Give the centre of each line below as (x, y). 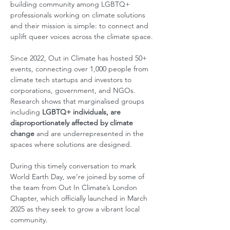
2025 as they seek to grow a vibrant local (76, 209)
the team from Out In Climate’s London (75, 187)
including (26, 112)
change (23, 133)
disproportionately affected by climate (73, 123)
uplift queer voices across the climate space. (82, 36)
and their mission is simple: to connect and (80, 26)
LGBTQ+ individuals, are (82, 112)
